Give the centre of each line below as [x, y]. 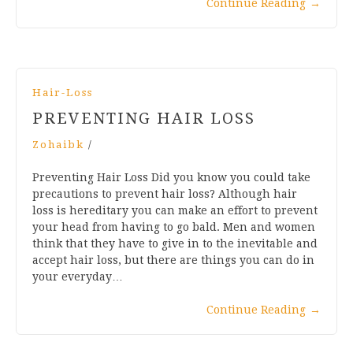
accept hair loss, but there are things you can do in [173, 260]
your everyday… [78, 276]
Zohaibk [58, 144]
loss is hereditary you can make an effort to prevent [175, 210]
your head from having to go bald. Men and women [174, 227]
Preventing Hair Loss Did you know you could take [171, 177]
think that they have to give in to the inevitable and [175, 243]
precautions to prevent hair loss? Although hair [165, 193]
